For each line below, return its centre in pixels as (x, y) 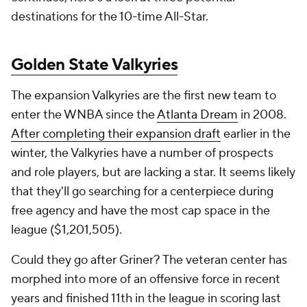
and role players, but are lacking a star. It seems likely (153, 173)
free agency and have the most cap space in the (140, 211)
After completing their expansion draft (116, 134)
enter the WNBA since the (84, 115)
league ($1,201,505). (66, 230)
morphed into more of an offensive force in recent (146, 280)
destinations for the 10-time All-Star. (111, 17)
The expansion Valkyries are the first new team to (144, 96)
